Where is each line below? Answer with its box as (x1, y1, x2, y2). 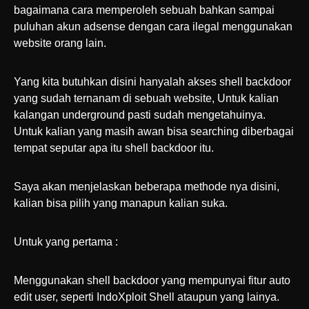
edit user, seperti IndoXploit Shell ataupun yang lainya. (14, 291, 279, 303)
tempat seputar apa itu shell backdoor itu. (14, 142, 214, 154)
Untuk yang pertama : (14, 236, 118, 248)
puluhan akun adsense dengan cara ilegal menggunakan (14, 21, 292, 32)
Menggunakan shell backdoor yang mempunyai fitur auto (14, 275, 290, 286)
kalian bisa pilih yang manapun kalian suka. (14, 197, 228, 209)
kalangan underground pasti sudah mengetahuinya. (14, 109, 266, 121)
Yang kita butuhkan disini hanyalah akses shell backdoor (14, 76, 291, 88)
